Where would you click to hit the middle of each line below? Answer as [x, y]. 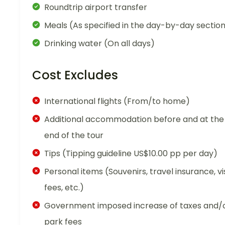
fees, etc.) [64, 187]
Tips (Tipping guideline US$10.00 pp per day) [131, 153]
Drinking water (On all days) [99, 43]
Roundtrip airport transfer [96, 7]
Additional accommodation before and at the [134, 119]
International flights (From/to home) [117, 101]
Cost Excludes [75, 75]
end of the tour [74, 135]
